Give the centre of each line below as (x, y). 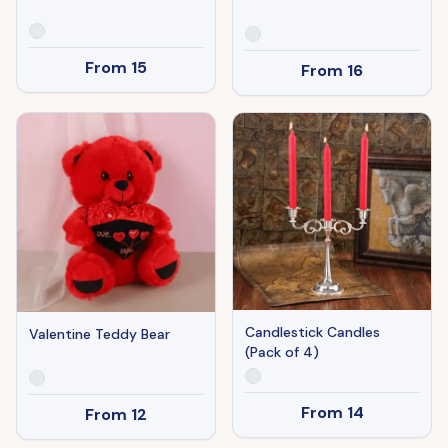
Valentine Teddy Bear (99, 334)
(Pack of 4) (282, 352)
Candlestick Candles (312, 332)
